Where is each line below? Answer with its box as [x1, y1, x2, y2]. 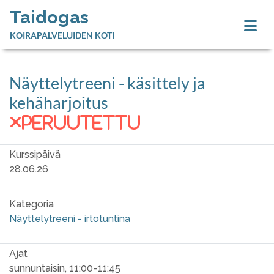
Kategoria [9, 198, 54, 210]
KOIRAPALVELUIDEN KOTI [10, 29, 114, 40]
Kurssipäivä [9, 149, 61, 160]
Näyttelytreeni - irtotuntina [9, 213, 130, 224]
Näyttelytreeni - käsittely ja [9, 73, 206, 93]
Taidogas [10, 6, 89, 28]
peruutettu [22, 114, 141, 130]
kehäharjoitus [9, 93, 108, 113]
